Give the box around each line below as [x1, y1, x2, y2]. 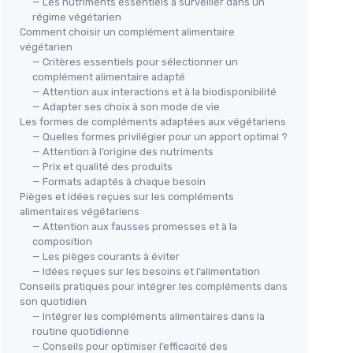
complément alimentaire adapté [32, 71, 185, 84]
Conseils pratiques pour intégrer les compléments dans [20, 281, 288, 293]
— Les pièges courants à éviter [32, 251, 180, 263]
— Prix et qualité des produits [32, 161, 173, 173]
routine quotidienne [32, 325, 129, 338]
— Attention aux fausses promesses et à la [32, 221, 237, 233]
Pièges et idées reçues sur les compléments [20, 191, 234, 203]
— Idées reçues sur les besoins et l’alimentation [32, 266, 260, 278]
